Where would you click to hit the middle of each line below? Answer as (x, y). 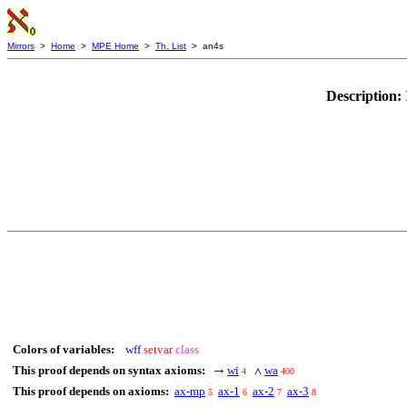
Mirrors (21, 46)
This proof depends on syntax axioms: (109, 370)
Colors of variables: (64, 349)
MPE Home (115, 46)
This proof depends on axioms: (91, 391)
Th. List (171, 46)
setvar (158, 349)
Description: (366, 96)
